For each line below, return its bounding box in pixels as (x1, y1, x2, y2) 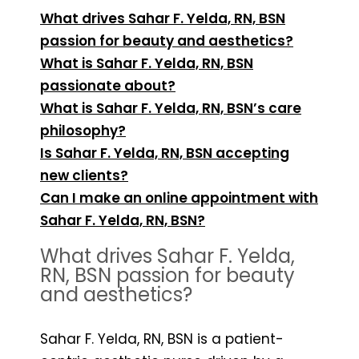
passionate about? (40, 75, 175, 95)
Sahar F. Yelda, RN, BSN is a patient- (40, 329, 284, 349)
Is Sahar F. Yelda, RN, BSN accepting (40, 143, 289, 163)
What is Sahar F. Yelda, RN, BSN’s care (40, 98, 301, 118)
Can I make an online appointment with (40, 188, 318, 208)
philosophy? (40, 120, 126, 140)
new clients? (40, 165, 128, 185)
